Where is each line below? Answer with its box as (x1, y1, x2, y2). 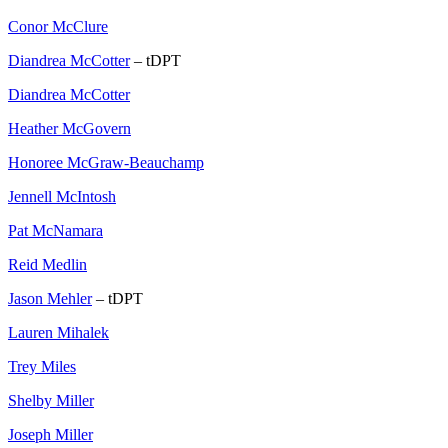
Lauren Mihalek (8, 324, 109, 342)
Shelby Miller (8, 392, 94, 410)
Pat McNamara (8, 222, 103, 240)
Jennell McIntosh (8, 188, 116, 206)
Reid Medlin (8, 256, 87, 274)
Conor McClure (8, 18, 108, 36)
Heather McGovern (8, 120, 131, 138)
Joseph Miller (8, 426, 93, 444)
